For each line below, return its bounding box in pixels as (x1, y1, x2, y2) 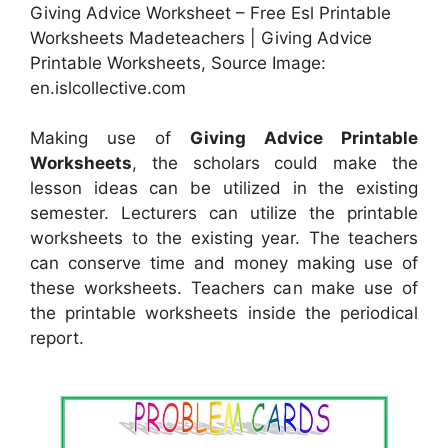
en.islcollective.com (30, 77, 186, 98)
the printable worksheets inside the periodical (30, 303, 418, 324)
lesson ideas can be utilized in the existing (30, 178, 418, 199)
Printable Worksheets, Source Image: (30, 52, 326, 73)
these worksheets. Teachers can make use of (30, 278, 418, 299)
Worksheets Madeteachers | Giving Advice (30, 27, 372, 48)
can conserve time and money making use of (30, 253, 418, 274)
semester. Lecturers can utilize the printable (30, 203, 418, 224)
